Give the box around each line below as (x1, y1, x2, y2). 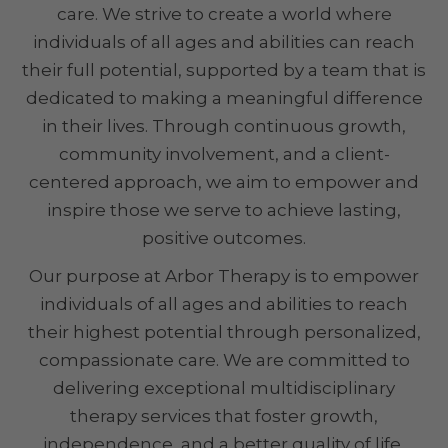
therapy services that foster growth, (70, 406, 378, 427)
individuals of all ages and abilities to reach (40, 294, 408, 315)
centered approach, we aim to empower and (29, 172, 419, 193)
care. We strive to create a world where (56, 4, 392, 25)
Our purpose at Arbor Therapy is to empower (29, 266, 419, 287)
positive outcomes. (142, 228, 306, 249)
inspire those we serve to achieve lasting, (47, 200, 401, 221)
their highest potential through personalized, (27, 322, 421, 343)
